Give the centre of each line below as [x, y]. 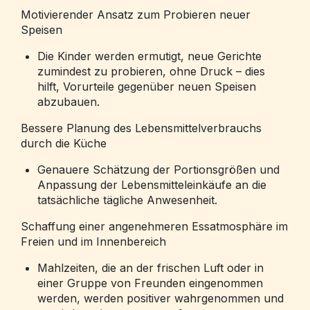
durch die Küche [64, 143]
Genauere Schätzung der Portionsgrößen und [158, 170]
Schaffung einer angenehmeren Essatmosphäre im [154, 226]
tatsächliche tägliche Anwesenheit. [127, 200]
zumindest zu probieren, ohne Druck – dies [151, 71]
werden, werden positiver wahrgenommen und [161, 298]
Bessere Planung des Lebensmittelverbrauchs [141, 128]
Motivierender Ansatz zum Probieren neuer [136, 15]
